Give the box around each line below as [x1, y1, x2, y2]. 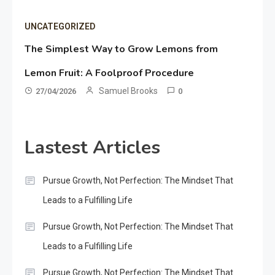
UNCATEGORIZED [25, 21, 96, 32]
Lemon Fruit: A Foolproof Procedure [25, 66, 195, 80]
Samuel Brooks [99, 86, 158, 96]
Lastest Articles [25, 135, 160, 161]
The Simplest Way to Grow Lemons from [25, 42, 219, 56]
